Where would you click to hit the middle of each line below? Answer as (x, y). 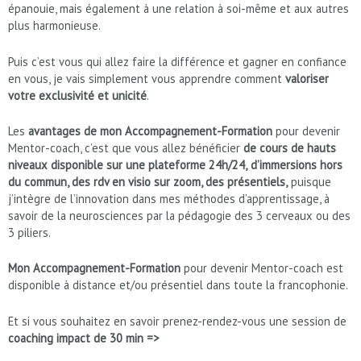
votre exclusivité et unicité (77, 95)
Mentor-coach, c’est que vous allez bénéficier (126, 148)
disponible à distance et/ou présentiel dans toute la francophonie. (178, 285)
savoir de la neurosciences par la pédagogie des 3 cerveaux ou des (179, 216)
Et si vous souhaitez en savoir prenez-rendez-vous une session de (177, 321)
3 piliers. (29, 232)
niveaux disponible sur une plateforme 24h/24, (128, 165)
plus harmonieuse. (54, 26)
